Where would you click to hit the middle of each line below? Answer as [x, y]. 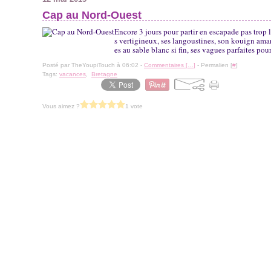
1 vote [134, 106]
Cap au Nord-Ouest [92, 15]
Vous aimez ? [61, 106]
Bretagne [104, 74]
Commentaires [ [166, 65]
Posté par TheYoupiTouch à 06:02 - [93, 65]
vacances [73, 74]
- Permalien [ [214, 65]
